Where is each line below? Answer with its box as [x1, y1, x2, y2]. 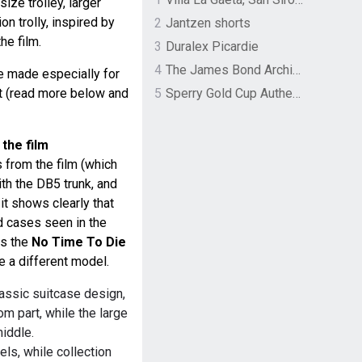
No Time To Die [31, 234, 126, 250]
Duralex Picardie [165, 39, 259, 55]
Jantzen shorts [165, 15, 250, 32]
